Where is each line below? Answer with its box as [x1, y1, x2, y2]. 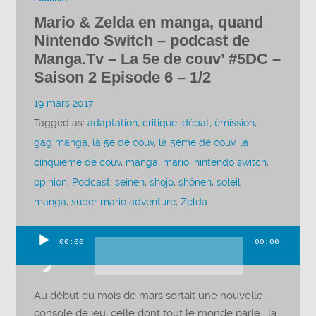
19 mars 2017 [34, 97, 94, 109]
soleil [217, 176, 241, 188]
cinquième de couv [34, 156, 121, 169]
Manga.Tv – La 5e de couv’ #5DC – [34, 49, 281, 68]
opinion [34, 176, 68, 188]
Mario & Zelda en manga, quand [34, 13, 264, 31]
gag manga [34, 136, 88, 149]
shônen [178, 176, 212, 188]
